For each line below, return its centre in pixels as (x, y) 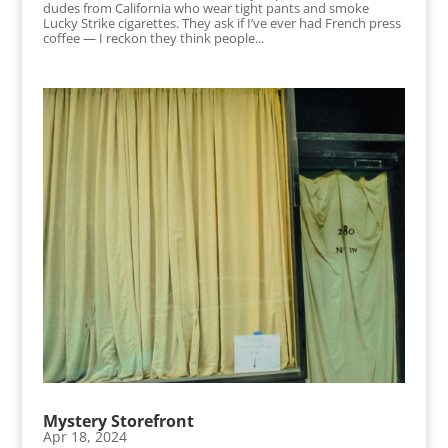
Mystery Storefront (118, 421)
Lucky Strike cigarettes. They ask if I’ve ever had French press (221, 22)
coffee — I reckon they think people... (153, 37)
